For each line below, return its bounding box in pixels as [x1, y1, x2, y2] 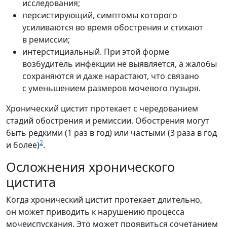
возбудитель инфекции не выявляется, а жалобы [22, 58, 217, 69]
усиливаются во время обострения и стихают [22, 21, 203, 33]
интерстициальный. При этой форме [22, 46, 169, 57]
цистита [6, 173, 56, 191]
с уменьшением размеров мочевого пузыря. [22, 82, 201, 94]
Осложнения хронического [6, 158, 175, 175]
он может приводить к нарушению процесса [6, 206, 184, 217]
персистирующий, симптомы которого [22, 9, 177, 21]
